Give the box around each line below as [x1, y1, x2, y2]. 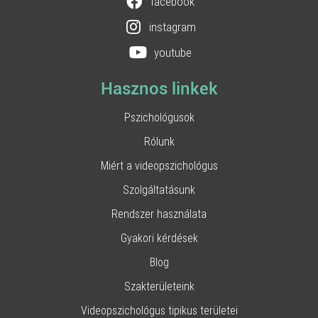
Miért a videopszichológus [100, 158, 218, 172]
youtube [153, 45, 192, 60]
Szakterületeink [124, 279, 194, 293]
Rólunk [143, 134, 175, 148]
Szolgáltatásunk [123, 182, 195, 197]
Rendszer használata [111, 207, 207, 221]
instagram [149, 19, 196, 35]
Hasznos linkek [100, 79, 218, 99]
